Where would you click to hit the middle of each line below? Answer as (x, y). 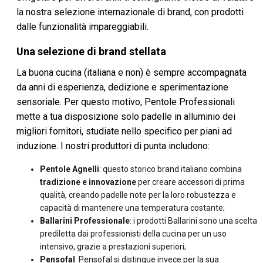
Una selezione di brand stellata (91, 51)
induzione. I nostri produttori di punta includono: (113, 146)
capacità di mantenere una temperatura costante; (132, 208)
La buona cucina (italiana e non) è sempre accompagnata (131, 73)
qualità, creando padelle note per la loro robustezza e (138, 195)
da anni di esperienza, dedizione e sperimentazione (122, 87)
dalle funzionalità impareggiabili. (82, 27)
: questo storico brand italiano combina (171, 169)
